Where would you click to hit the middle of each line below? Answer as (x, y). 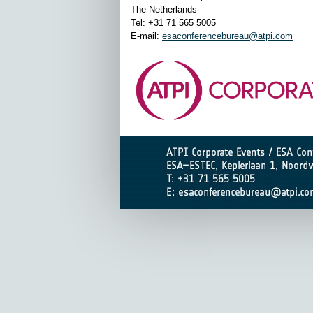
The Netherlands (164, 9)
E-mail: (146, 36)
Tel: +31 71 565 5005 (173, 22)
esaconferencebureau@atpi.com (227, 36)
